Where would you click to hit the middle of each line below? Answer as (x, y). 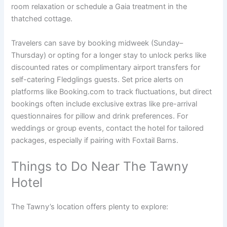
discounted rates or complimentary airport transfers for (106, 67)
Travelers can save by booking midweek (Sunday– (97, 43)
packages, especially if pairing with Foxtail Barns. (95, 140)
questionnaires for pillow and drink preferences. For (100, 116)
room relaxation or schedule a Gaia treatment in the (99, 7)
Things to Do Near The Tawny (100, 166)
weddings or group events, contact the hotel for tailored (108, 128)
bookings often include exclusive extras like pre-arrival (104, 104)
